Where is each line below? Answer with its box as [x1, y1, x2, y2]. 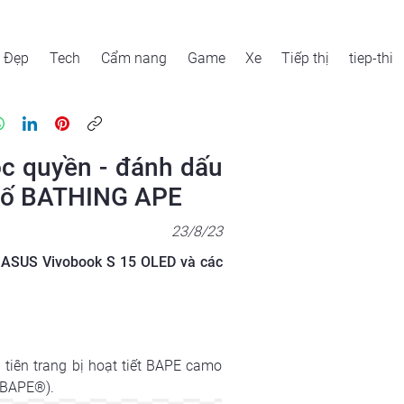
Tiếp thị [281, 50, 329, 67]
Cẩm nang [101, 50, 167, 67]
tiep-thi [349, 50, 393, 67]
